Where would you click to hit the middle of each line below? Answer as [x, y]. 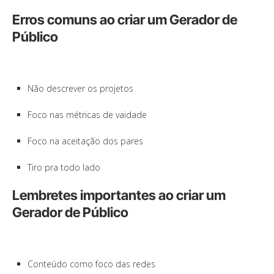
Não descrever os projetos [80, 89]
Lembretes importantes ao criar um [119, 195]
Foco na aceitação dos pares [85, 141]
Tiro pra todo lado [64, 168]
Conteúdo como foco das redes [91, 264]
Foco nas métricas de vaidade [87, 115]
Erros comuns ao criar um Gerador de [125, 20]
